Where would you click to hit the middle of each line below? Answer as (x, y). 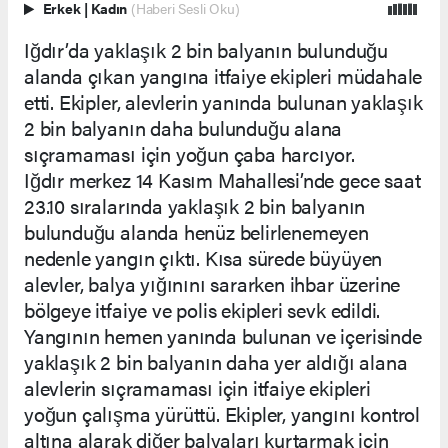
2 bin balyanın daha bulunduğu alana (183, 127)
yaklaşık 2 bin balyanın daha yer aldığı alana (216, 361)
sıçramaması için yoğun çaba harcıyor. (189, 153)
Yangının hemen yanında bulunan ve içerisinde (223, 335)
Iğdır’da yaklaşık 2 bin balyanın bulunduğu (206, 49)
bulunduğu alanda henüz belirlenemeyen (196, 231)
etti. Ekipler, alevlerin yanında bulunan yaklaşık (223, 101)
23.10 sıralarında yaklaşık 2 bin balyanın (195, 205)
